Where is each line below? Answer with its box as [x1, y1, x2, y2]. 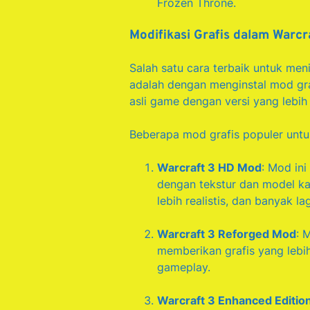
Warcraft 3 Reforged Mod [157, 227, 296, 241]
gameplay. [157, 260, 210, 275]
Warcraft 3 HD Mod [157, 161, 262, 175]
